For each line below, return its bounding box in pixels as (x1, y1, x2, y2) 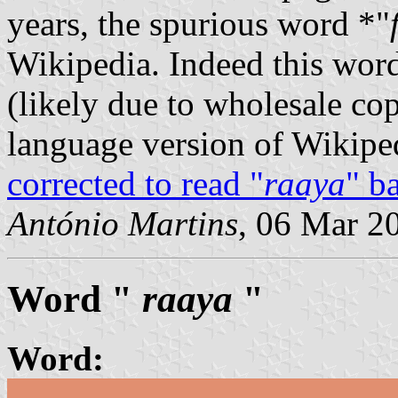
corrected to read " (7, 163, 264, 203)
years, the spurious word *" (7, 4, 390, 43)
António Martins (7, 203, 238, 243)
